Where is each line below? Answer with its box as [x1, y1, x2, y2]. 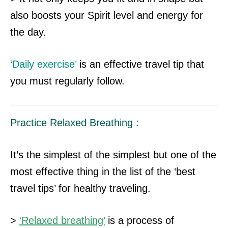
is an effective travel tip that [76, 59, 204, 70]
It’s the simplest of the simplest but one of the [10, 149, 216, 161]
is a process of [105, 215, 174, 226]
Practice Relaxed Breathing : [10, 117, 139, 129]
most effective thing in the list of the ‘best [10, 166, 195, 178]
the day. [10, 26, 46, 38]
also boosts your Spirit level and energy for [10, 10, 203, 21]
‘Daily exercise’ [10, 59, 76, 70]
